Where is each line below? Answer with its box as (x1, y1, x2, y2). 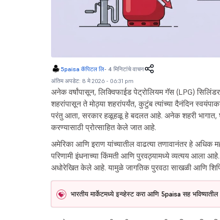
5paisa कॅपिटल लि (60, 65, 104, 73)
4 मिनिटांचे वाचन (108, 65, 144, 73)
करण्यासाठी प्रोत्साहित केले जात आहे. (51, 122, 156, 133)
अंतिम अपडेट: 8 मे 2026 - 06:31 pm (51, 77, 134, 85)
